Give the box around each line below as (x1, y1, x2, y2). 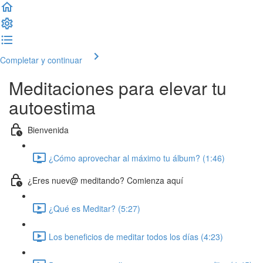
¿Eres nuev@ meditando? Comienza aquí (28, 174, 183, 186)
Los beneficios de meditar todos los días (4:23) (49, 230, 223, 242)
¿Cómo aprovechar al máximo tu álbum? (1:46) (49, 151, 225, 164)
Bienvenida (28, 123, 69, 136)
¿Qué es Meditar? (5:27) (49, 202, 140, 214)
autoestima (9, 95, 96, 120)
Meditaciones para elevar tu (9, 75, 227, 100)
